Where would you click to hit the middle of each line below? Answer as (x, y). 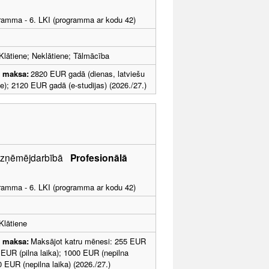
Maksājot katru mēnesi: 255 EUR (88, 241)
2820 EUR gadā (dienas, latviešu (88, 73)
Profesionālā (99, 157)
